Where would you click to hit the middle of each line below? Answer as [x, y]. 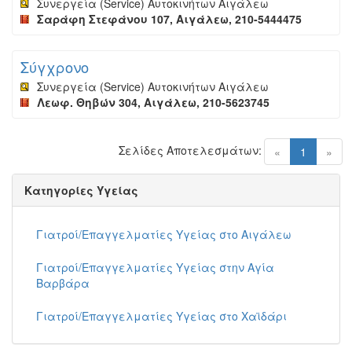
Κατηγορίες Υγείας [81, 190]
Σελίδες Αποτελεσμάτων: [190, 150]
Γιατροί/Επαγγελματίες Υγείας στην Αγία [155, 267]
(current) [327, 151]
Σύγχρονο [55, 67]
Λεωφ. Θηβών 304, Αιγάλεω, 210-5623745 [153, 102]
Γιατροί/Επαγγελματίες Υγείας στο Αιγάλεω [164, 234]
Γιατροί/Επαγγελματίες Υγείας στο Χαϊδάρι [161, 316]
